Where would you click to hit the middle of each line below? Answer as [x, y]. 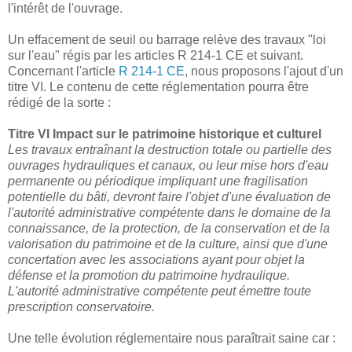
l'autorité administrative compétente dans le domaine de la [169, 213]
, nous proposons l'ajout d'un [264, 71]
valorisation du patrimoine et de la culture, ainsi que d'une [168, 244]
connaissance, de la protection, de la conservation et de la [169, 229]
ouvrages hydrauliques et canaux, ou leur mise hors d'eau [168, 166]
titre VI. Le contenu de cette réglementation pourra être [158, 87]
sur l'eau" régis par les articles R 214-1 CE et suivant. [156, 56]
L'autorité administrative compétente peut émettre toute [159, 291]
